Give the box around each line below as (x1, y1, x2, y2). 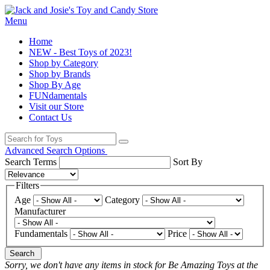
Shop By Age (29, 80, 81, 90)
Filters (16, 180, 39, 190)
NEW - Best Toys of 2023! (29, 47, 132, 57)
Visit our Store (29, 101, 84, 111)
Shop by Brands (29, 69, 90, 79)
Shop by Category (29, 58, 98, 68)
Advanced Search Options (5, 145, 107, 155)
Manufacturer (14, 206, 66, 216)
